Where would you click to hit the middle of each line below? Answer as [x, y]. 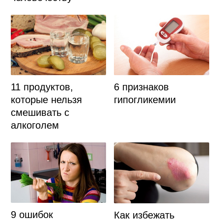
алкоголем [35, 125]
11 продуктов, [42, 87]
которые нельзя [46, 100]
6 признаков [142, 87]
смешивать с [40, 113]
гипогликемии [145, 100]
